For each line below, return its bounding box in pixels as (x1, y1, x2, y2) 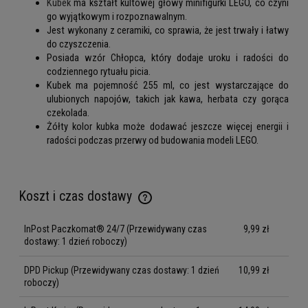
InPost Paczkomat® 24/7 (24, 223, 124, 235)
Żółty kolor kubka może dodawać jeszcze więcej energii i (47, 120, 289, 133)
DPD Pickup (24, 264, 69, 276)
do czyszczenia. (47, 37, 111, 50)
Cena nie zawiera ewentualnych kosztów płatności (33, 199, 211, 210)
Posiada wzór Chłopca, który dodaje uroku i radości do (47, 51, 289, 64)
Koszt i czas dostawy (19, 188, 135, 205)
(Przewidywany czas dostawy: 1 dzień (69, 264, 219, 276)
